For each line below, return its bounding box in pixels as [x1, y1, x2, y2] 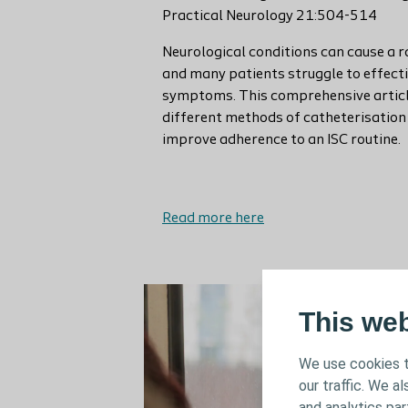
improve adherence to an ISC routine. [162, 132, 401, 148]
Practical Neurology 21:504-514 [162, 8, 377, 24]
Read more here [162, 210, 264, 226]
